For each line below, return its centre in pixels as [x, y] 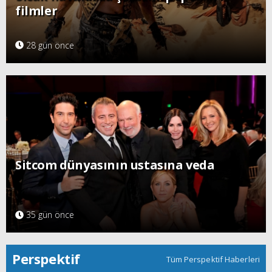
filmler [36, 10]
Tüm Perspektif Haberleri [213, 260]
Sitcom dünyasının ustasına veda [115, 165]
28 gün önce [49, 45]
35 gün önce [49, 215]
